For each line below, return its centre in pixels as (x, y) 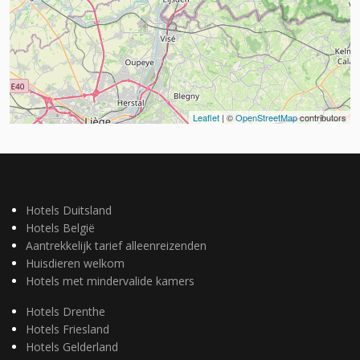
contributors (322, 117)
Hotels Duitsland (69, 210)
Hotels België (60, 228)
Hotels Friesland (67, 329)
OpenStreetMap (266, 117)
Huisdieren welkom (75, 263)
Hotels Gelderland (72, 347)
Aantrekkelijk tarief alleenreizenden (116, 245)
